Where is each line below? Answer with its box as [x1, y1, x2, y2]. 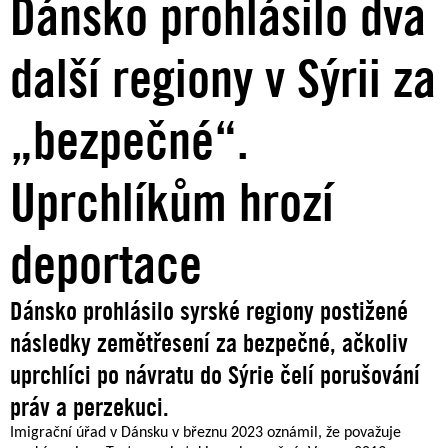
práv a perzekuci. [10, 391, 169, 422]
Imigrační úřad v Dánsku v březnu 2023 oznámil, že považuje [10, 424, 401, 441]
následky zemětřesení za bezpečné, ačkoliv [10, 327, 408, 358]
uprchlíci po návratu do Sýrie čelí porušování [10, 359, 420, 390]
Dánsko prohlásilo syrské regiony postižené [10, 295, 408, 326]
